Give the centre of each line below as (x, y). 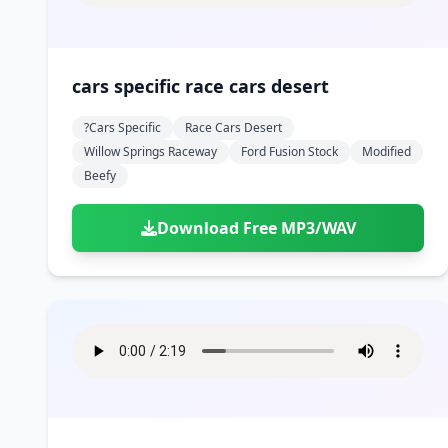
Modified (386, 151)
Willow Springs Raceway (150, 151)
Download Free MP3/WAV (256, 228)
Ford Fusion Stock (289, 151)
